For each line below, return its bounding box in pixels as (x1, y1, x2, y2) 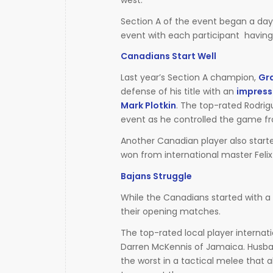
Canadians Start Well (121, 50, 216, 63)
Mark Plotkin (121, 99, 176, 112)
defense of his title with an (121, 85, 236, 98)
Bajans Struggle (121, 170, 192, 183)
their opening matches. (121, 205, 221, 218)
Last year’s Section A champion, (121, 71, 258, 84)
